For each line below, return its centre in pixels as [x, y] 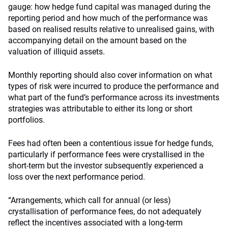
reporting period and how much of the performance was [108, 18]
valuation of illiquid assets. [56, 52]
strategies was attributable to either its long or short [100, 109]
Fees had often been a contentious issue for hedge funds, [111, 143]
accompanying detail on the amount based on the [97, 40]
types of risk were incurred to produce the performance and [113, 86]
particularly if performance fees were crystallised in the [106, 154]
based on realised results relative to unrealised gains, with [111, 29]
